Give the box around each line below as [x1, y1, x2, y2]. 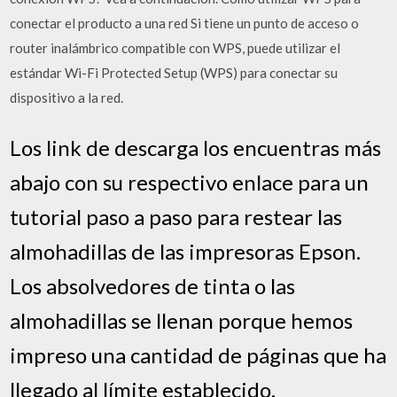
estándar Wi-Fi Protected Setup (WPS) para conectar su [10, 65, 339, 81]
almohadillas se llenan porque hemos [10, 307, 354, 333]
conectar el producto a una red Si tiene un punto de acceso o [10, 15, 360, 31]
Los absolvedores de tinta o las [10, 272, 296, 299]
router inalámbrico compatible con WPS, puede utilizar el [10, 40, 341, 56]
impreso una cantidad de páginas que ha [10, 341, 387, 368]
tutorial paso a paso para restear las [10, 203, 343, 230]
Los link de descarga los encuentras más [10, 134, 382, 160]
